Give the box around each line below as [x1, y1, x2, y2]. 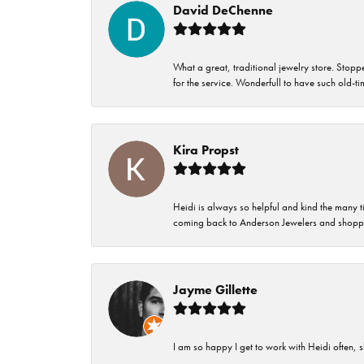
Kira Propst [173, 141, 239, 159]
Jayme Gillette [173, 281, 258, 299]
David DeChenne [173, 2, 273, 19]
